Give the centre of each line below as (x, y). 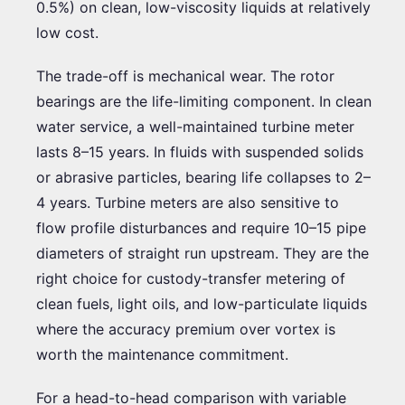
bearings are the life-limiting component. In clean (204, 101)
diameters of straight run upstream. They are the (202, 253)
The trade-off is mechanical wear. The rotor (185, 75)
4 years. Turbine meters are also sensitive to (188, 202)
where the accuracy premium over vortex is (186, 329)
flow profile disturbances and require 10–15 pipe (201, 227)
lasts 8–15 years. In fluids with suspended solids (200, 151)
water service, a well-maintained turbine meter (195, 126)
